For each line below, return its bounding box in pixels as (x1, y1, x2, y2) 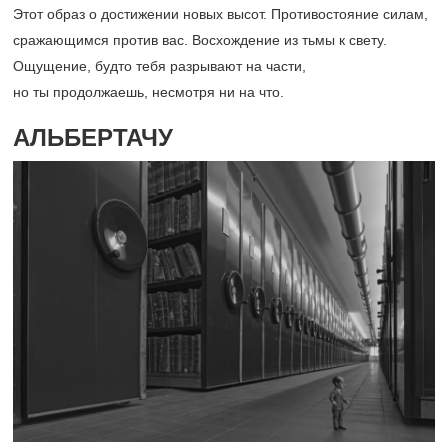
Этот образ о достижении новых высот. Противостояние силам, (13, 6, 428, 23)
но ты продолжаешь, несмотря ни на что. (13, 84, 284, 101)
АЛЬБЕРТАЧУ (13, 124, 173, 152)
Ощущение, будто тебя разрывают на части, (13, 58, 306, 75)
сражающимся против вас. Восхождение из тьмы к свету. (13, 32, 387, 49)
